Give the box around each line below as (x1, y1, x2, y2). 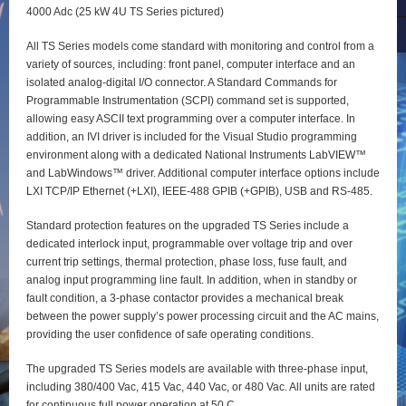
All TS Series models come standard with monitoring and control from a (25, 39, 374, 53)
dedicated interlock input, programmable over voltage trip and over (25, 237, 353, 250)
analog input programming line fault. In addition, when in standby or (25, 273, 357, 286)
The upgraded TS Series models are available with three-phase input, (25, 362, 368, 375)
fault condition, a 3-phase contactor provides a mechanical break (25, 291, 343, 304)
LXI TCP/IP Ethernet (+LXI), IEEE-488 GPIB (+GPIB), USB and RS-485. (25, 184, 372, 198)
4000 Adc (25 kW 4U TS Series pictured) (25, 5, 224, 18)
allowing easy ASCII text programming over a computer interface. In (25, 111, 355, 125)
